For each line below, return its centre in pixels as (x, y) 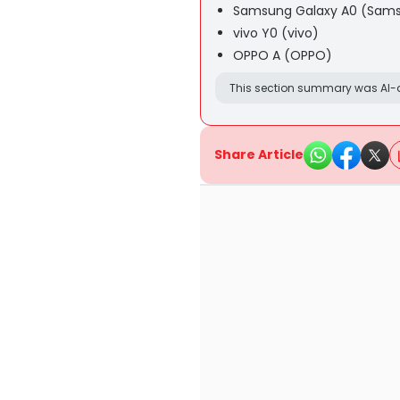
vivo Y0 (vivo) (276, 33)
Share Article (259, 154)
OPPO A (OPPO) (283, 55)
